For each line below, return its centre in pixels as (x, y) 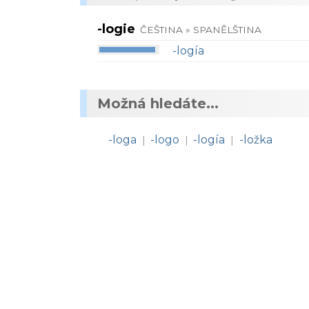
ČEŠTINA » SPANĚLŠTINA (201, 30)
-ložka (256, 140)
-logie (116, 29)
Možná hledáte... (158, 103)
